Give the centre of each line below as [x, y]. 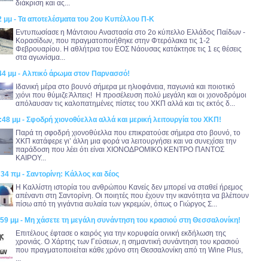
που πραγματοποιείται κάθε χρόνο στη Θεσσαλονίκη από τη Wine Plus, [129, 250]
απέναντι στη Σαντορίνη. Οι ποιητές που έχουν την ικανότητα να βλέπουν [132, 196]
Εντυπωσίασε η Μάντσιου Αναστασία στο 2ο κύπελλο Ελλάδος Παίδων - [130, 33]
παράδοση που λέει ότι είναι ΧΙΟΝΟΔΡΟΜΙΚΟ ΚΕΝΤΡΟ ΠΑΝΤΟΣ [120, 150]
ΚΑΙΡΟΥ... [31, 158]
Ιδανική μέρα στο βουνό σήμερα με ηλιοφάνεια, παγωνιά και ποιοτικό [125, 87]
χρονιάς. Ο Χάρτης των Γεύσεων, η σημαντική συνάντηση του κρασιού [127, 242]
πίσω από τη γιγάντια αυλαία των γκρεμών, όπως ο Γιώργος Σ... [116, 204]
